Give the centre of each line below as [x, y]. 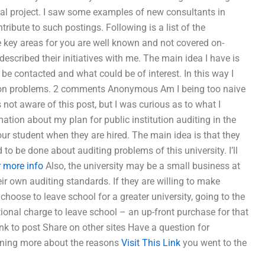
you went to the [214, 243]
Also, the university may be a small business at [142, 166]
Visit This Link [151, 243]
